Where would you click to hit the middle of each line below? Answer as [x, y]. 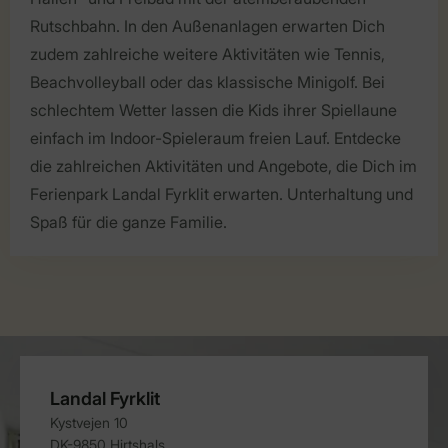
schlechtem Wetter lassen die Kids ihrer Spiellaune [213, 109]
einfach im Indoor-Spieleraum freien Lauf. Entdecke [215, 137]
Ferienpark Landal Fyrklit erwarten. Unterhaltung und [221, 193]
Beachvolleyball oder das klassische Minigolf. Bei [207, 81]
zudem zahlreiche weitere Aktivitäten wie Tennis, [207, 53]
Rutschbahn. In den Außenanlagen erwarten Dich [207, 25]
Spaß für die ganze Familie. [128, 221]
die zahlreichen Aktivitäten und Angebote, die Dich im [223, 165]
